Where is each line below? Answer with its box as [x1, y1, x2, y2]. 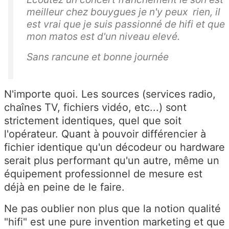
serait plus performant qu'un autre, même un [4, 154, 219, 167]
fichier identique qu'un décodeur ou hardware [4, 141, 225, 153]
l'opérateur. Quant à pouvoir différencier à [4, 127, 206, 140]
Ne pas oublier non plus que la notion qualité [4, 202, 221, 215]
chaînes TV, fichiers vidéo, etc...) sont [4, 101, 187, 113]
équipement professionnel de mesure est [4, 167, 202, 180]
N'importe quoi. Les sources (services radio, [4, 87, 216, 100]
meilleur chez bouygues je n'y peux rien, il [27, 5, 220, 18]
